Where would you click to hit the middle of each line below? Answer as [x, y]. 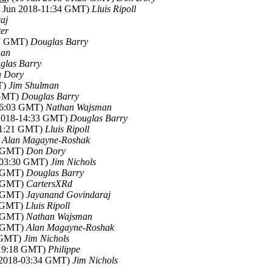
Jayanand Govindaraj [68, 195]
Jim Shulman [34, 85]
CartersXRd [49, 184]
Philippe [64, 249]
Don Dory [46, 151]
